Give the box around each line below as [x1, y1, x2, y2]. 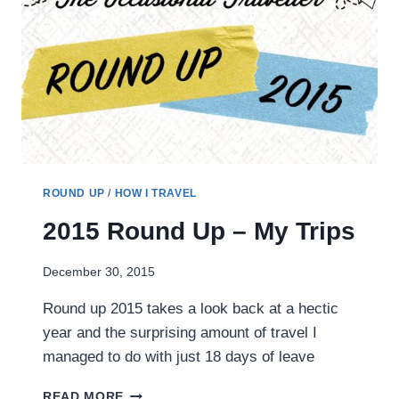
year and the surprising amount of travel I [43, 323, 317, 341]
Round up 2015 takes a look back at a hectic [43, 299, 338, 317]
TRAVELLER [123, 34, 203, 48]
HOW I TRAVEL [114, 187, 197, 200]
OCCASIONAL [123, 15, 213, 29]
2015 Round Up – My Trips [43, 217, 355, 246]
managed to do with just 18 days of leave [43, 347, 314, 365]
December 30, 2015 [43, 265, 155, 279]
